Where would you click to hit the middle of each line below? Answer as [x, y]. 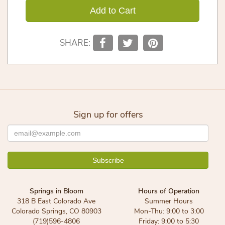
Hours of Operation [169, 191]
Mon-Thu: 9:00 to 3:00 [169, 211]
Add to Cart [113, 11]
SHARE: [75, 43]
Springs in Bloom [56, 191]
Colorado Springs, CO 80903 [56, 211]
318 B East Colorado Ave [56, 201]
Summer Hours [169, 201]
